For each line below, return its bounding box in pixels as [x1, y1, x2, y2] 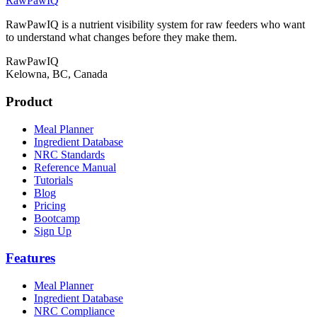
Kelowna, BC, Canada [6, 68, 108, 81]
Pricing [34, 199, 66, 212]
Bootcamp [34, 212, 80, 224]
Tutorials [34, 173, 73, 186]
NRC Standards [34, 148, 105, 161]
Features [6, 250, 55, 266]
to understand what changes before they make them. [6, 31, 237, 44]
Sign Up [34, 224, 71, 237]
